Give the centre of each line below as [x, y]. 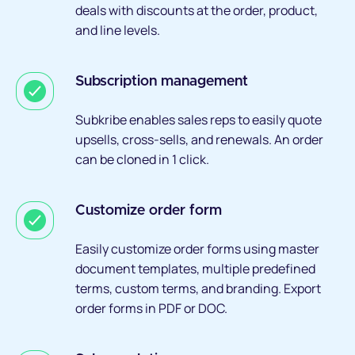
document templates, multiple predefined [195, 269]
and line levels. [118, 31]
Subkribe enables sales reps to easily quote [198, 120]
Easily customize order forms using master [197, 249]
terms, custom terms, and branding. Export [198, 289]
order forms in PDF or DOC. [151, 309]
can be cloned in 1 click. [142, 160]
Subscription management [162, 82]
